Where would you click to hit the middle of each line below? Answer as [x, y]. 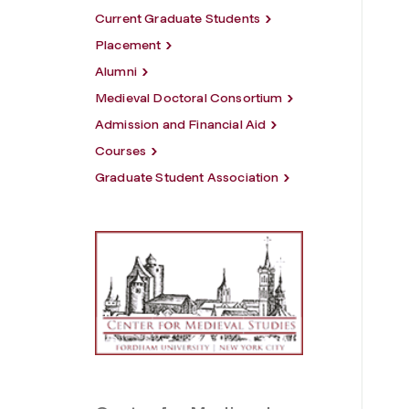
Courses [121, 151]
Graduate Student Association [187, 177]
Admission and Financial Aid [181, 124]
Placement [128, 45]
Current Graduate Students [178, 18]
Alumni [116, 71]
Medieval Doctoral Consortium [189, 98]
